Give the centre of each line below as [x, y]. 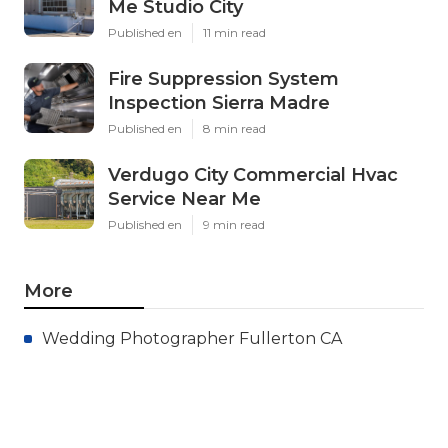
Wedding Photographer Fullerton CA [192, 338]
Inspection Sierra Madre [219, 102]
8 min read [234, 128]
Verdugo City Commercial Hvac [253, 174]
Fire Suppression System [223, 78]
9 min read [234, 224]
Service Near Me [184, 198]
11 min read [234, 32]
